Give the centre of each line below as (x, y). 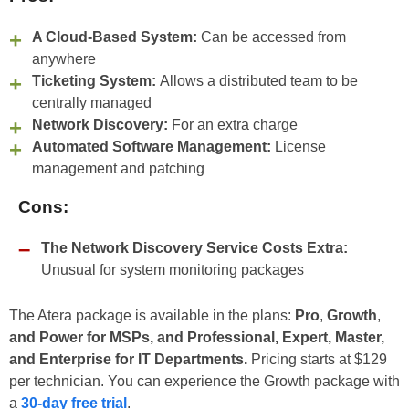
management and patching (118, 168)
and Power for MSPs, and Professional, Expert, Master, (197, 337)
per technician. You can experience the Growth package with (204, 381)
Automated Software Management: (152, 146)
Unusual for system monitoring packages (173, 269)
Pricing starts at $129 (319, 359)
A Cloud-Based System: (115, 37)
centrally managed (92, 102)
